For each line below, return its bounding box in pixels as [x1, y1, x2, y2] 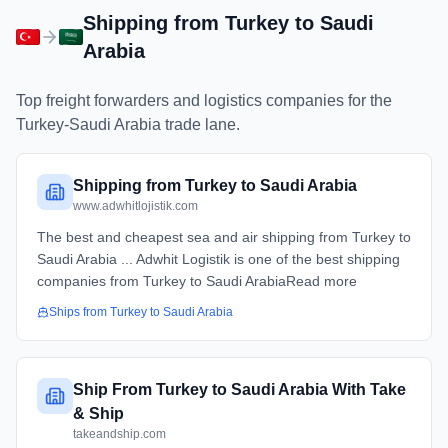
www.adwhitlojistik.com [73, 199, 198, 213]
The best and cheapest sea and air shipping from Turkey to [37, 229, 411, 245]
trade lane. [161, 116, 240, 133]
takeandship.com [73, 427, 166, 441]
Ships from [49, 305, 110, 319]
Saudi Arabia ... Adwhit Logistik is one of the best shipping [37, 251, 400, 267]
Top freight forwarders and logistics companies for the [16, 92, 392, 109]
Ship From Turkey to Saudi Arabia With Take [73, 381, 406, 398]
